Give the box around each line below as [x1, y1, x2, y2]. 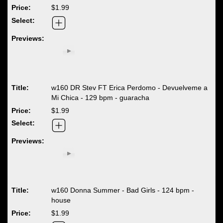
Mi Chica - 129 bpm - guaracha [51, 93, 150, 102]
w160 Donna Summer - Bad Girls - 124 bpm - [51, 186, 195, 195]
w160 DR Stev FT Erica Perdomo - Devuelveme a [51, 83, 208, 92]
